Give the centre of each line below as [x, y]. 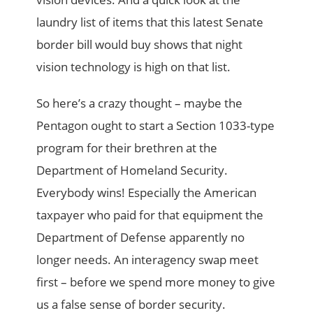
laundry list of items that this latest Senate [150, 22]
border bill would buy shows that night [140, 45]
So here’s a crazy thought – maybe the [140, 103]
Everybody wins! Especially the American [147, 193]
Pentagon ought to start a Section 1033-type [156, 126]
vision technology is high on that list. [134, 67]
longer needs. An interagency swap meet [148, 260]
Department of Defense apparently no [141, 238]
